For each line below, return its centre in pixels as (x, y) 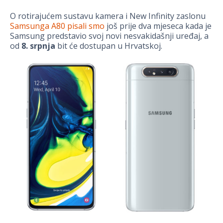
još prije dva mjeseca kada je (158, 26)
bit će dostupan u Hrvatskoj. (109, 46)
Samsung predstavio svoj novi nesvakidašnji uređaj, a (109, 36)
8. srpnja (38, 46)
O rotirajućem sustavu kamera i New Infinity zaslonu (108, 16)
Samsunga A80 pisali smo (57, 26)
